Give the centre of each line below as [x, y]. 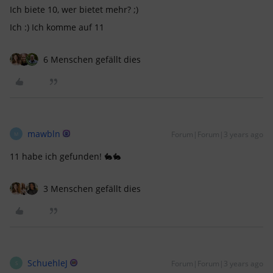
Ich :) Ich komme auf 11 [58, 27]
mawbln [44, 134]
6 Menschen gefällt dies [92, 60]
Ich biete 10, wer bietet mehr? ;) [74, 10]
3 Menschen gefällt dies [92, 189]
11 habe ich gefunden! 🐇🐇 [66, 157]
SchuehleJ [48, 263]
